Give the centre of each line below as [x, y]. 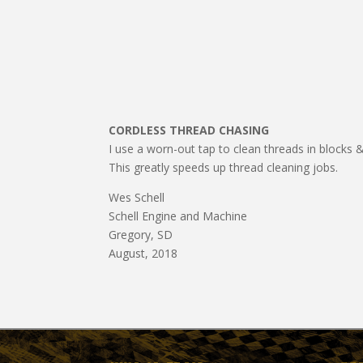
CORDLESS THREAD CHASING [189, 130]
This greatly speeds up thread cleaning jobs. [224, 168]
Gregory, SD [141, 235]
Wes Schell [137, 198]
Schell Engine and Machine [178, 216]
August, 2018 [143, 254]
